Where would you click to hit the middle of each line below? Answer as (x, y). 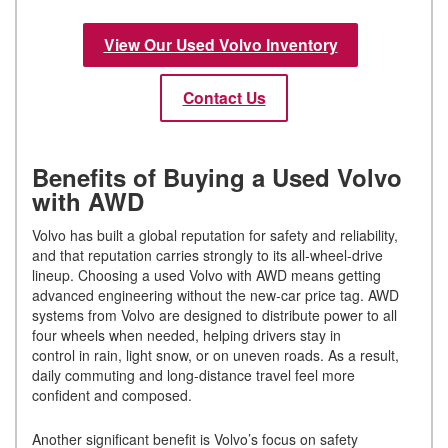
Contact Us (224, 98)
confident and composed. (116, 394)
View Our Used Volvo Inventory (220, 45)
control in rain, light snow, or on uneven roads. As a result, (215, 354)
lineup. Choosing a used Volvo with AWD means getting (206, 274)
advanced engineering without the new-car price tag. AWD (215, 294)
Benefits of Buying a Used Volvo (217, 176)
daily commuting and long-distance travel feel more (193, 374)
